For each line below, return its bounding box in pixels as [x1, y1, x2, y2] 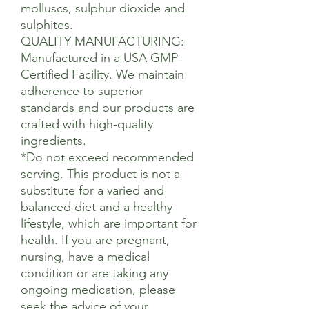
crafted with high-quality [21, 117, 153, 132]
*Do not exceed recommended [21, 150, 194, 165]
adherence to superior [21, 83, 143, 99]
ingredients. [21, 133, 86, 148]
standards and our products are [21, 100, 195, 115]
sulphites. [21, 17, 73, 32]
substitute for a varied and [21, 183, 164, 198]
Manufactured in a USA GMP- [21, 50, 182, 66]
